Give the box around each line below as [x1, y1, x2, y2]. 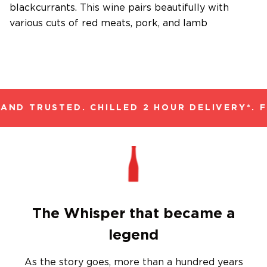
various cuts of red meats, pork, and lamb [10, 19, 207, 28]
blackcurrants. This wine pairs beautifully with [10, 4, 229, 13]
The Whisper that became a [32, 207, 235, 221]
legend [108, 229, 159, 242]
